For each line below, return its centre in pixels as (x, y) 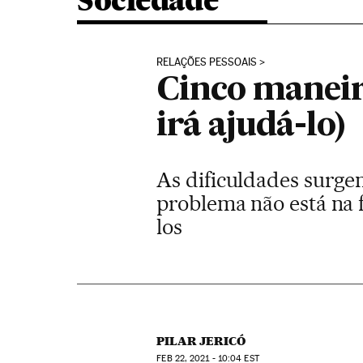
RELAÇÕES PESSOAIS (207, 62)
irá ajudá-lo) (251, 126)
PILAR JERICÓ (201, 341)
